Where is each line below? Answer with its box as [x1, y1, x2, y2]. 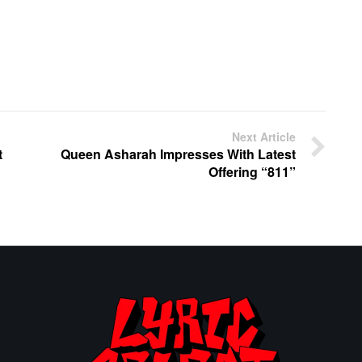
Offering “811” [208, 162, 296, 182]
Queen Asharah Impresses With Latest [61, 145, 296, 164]
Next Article [232, 128, 296, 145]
